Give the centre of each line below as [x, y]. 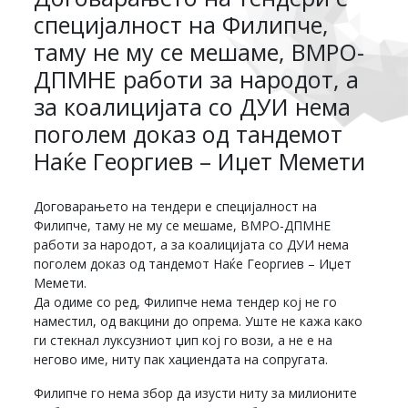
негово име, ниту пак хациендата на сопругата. [181, 359]
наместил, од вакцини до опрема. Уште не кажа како [199, 321]
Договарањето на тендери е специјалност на [176, 206]
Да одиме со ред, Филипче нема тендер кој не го [186, 301]
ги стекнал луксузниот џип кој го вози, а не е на [184, 340]
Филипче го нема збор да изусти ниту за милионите [196, 393]
